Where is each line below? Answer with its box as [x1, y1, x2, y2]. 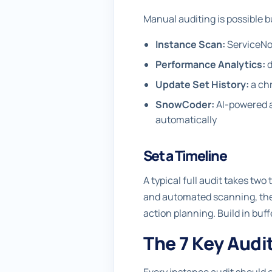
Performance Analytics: [155, 58, 265, 71]
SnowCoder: [155, 98, 214, 111]
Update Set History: [155, 78, 249, 91]
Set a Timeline [143, 146, 226, 165]
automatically [155, 113, 217, 126]
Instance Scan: [155, 38, 225, 51]
